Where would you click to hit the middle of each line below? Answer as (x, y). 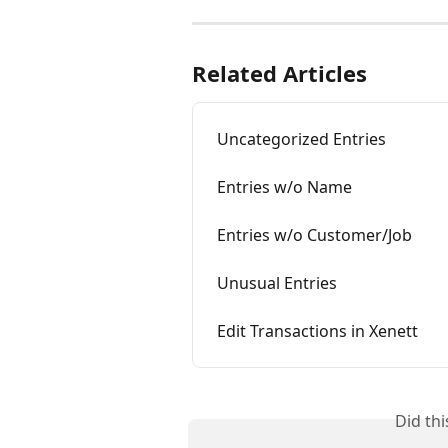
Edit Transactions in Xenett (317, 330)
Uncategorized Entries (301, 138)
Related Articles (279, 72)
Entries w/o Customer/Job (314, 234)
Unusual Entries (277, 282)
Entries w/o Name (284, 186)
